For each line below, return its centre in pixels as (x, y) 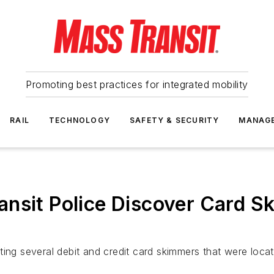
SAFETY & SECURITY (175, 120)
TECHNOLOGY (80, 120)
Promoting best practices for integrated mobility (137, 84)
